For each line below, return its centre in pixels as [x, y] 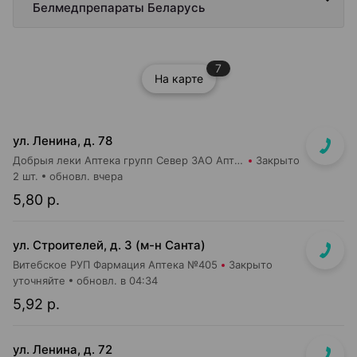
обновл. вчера [86, 176]
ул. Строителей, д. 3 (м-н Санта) [109, 245]
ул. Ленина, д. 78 [63, 141]
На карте [178, 78]
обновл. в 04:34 [117, 280]
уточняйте [39, 280]
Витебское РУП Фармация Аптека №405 [115, 265]
